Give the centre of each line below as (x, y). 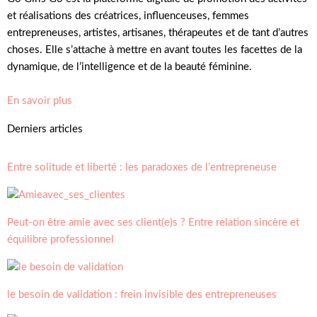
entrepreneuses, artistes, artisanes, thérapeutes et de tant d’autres (158, 33)
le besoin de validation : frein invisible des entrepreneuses (142, 295)
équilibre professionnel (60, 240)
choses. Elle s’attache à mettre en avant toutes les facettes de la (155, 50)
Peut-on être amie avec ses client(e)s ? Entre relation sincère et (153, 223)
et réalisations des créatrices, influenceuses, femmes (128, 16)
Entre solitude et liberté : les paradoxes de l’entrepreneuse (142, 167)
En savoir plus (40, 101)
